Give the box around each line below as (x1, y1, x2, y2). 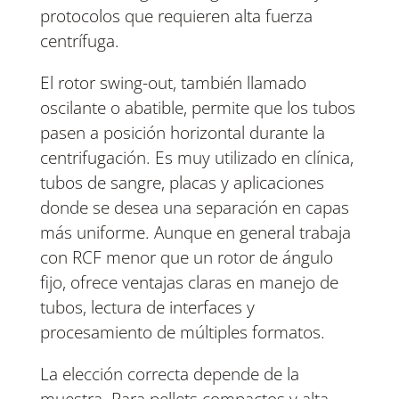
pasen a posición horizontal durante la (39, 121, 325, 145)
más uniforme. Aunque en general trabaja (39, 221, 351, 245)
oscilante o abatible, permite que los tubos (39, 96, 355, 120)
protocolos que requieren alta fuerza (39, 4, 313, 28)
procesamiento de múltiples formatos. (39, 321, 325, 345)
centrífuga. (39, 29, 119, 53)
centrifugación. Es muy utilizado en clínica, (39, 146, 354, 170)
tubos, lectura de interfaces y (39, 296, 255, 320)
